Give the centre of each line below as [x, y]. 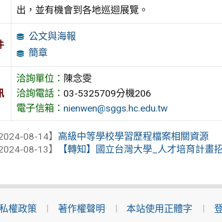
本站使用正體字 [160, 209]
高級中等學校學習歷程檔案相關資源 [134, 136]
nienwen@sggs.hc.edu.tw [115, 108]
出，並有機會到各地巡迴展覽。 [82, 10]
